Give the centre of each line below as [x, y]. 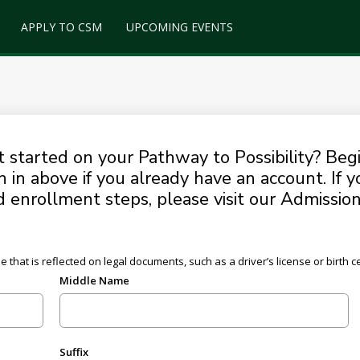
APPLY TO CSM [61, 27]
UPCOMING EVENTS [179, 27]
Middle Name [94, 280]
